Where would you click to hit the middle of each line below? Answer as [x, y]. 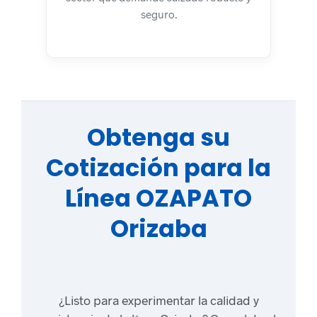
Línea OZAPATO [158, 199]
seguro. [158, 14]
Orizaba [158, 229]
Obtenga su [158, 138]
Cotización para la [158, 168]
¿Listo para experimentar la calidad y [158, 300]
